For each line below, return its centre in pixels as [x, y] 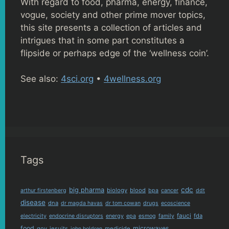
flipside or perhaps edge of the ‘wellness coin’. [115, 53]
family [166, 216]
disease [33, 202]
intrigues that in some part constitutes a [102, 40]
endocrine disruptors [76, 216]
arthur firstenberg [43, 190]
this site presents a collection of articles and [111, 27]
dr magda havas [82, 203]
